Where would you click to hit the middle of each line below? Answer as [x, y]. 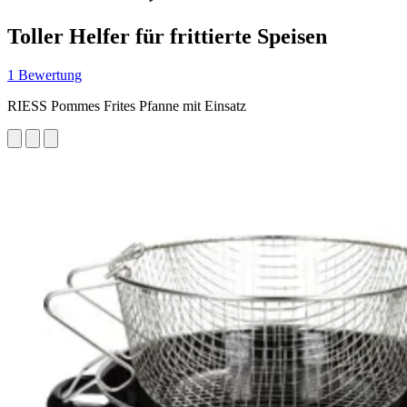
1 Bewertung [45, 74]
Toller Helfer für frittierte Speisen [167, 36]
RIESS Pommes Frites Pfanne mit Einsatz [127, 105]
